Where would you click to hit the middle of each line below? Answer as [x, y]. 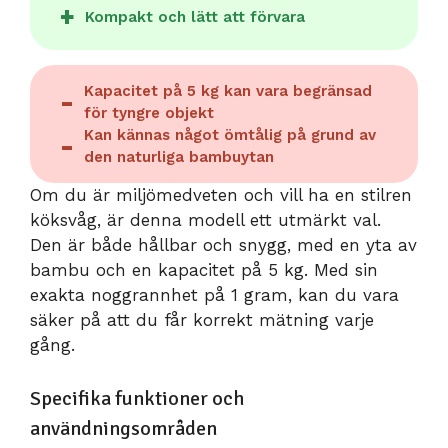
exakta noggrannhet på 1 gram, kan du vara [214, 295]
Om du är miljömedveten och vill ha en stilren [221, 195]
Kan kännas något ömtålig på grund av [230, 135]
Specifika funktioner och [137, 398]
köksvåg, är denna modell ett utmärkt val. [205, 220]
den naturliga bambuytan [179, 157]
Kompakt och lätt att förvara [195, 16]
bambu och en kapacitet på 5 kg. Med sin [204, 270]
